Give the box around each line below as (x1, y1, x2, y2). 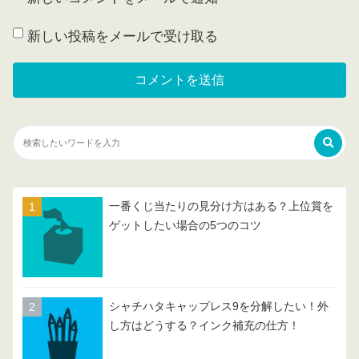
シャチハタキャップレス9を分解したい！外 (109, 301, 329, 313)
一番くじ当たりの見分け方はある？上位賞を (109, 200, 333, 213)
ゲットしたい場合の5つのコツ (109, 220, 261, 232)
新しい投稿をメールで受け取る (27, 29, 218, 45)
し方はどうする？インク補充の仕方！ (109, 320, 300, 333)
